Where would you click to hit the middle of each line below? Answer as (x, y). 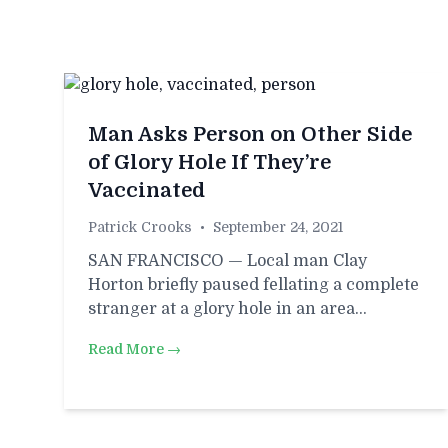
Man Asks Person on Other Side (250, 134)
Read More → (134, 349)
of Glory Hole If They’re (209, 162)
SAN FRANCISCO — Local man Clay (227, 261)
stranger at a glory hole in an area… (227, 309)
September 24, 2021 (278, 227)
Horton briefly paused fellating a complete (253, 285)
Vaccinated (146, 190)
